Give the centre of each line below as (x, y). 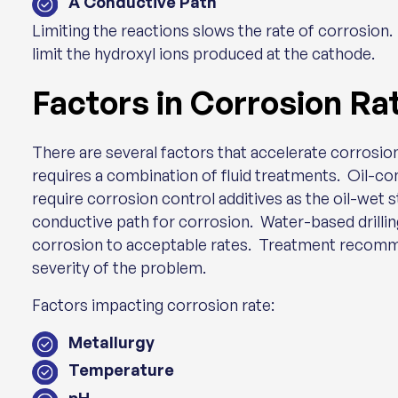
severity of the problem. (119, 267)
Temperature (121, 370)
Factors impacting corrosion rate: (153, 305)
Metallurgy (111, 342)
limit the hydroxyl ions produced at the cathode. (203, 53)
